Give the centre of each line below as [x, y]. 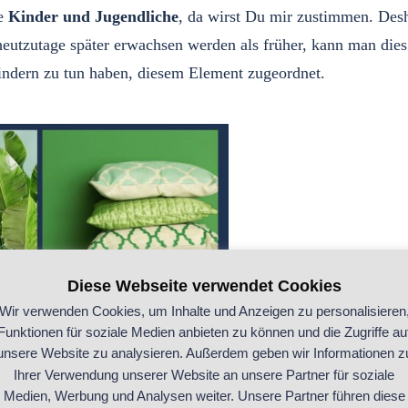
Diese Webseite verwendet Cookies [204, 286]
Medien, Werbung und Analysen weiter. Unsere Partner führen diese [204, 395]
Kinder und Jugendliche [93, 16]
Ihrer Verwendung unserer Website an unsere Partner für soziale [204, 374]
